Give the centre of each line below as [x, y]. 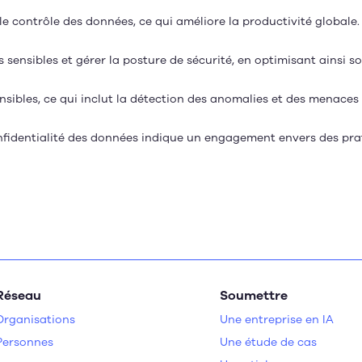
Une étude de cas [268, 342]
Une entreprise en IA [277, 320]
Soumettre [254, 296]
